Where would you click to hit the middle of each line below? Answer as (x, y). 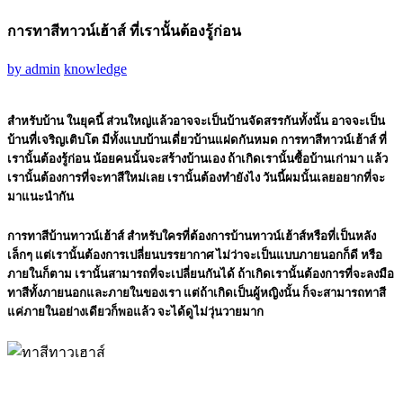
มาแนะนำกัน (40, 197)
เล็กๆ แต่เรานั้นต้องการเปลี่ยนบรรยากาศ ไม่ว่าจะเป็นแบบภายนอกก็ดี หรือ (195, 255)
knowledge (95, 69)
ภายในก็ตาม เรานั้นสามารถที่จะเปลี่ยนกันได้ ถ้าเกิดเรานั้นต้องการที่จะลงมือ (201, 273)
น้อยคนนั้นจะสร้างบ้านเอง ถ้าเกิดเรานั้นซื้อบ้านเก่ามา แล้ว (239, 159)
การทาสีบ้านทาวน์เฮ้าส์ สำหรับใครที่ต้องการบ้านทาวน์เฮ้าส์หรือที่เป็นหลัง (192, 236)
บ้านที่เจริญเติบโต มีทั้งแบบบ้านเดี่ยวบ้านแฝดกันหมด (143, 140)
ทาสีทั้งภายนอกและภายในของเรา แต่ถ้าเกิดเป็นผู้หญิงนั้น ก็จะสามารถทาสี (197, 292)
